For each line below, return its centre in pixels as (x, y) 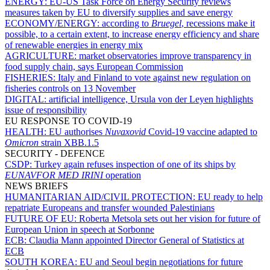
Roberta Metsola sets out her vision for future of (170, 219)
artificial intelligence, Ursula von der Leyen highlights (151, 99)
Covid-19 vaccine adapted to (202, 132)
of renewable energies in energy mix (74, 45)
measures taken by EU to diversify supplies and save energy (119, 13)
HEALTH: (27, 132)
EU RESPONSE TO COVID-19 (68, 121)
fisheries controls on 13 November (70, 89)
